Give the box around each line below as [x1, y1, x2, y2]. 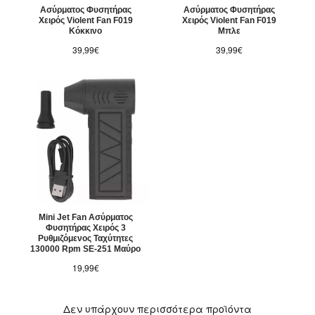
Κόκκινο [69, 26, 103, 37]
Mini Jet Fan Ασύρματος [38, 212, 133, 223]
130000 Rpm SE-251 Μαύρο [30, 244, 141, 255]
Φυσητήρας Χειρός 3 [45, 223, 126, 233]
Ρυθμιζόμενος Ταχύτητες [38, 233, 134, 244]
